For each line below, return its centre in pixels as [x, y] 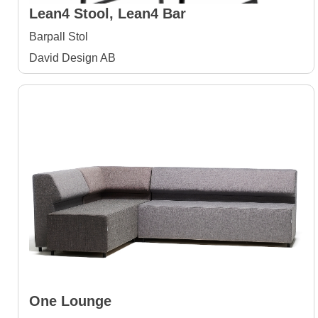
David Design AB [72, 58]
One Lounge [70, 301]
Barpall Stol [59, 37]
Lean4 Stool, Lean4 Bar [108, 13]
